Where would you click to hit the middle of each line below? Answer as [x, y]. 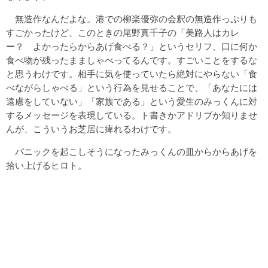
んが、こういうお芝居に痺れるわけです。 [91, 129]
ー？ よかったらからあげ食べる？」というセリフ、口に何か [132, 46]
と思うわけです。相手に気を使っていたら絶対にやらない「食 [132, 74]
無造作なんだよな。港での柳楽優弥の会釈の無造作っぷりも [132, 19]
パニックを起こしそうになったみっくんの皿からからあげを [132, 151]
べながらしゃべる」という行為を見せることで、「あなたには [132, 87]
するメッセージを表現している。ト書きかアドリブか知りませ [132, 115]
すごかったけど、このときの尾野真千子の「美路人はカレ [123, 32]
